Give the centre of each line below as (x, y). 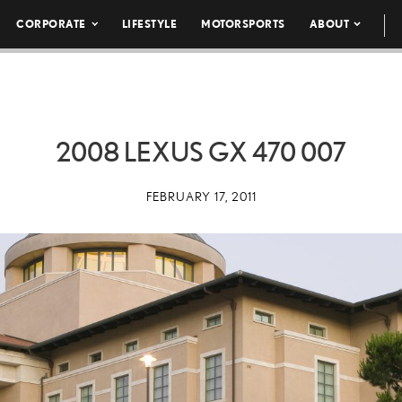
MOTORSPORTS (243, 24)
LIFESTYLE (149, 24)
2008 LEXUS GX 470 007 (201, 152)
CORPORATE (51, 24)
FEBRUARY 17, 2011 (201, 197)
